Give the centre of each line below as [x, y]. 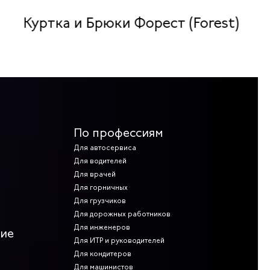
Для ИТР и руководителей [119, 241]
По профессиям [118, 133]
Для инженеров [102, 228]
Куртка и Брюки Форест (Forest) [131, 23]
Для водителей [100, 161]
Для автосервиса [105, 148]
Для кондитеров [102, 254]
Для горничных [101, 188]
